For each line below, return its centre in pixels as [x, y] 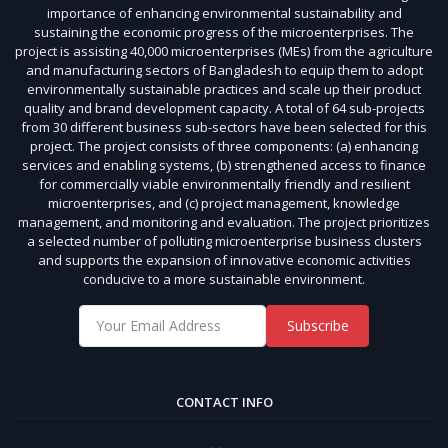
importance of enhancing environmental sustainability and [224, 12]
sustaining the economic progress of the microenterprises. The [224, 31]
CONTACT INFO [224, 401]
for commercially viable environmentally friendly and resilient [224, 183]
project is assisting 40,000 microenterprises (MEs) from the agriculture [224, 50]
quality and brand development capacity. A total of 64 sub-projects [224, 107]
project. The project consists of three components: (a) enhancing [224, 145]
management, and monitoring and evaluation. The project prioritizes [224, 221]
